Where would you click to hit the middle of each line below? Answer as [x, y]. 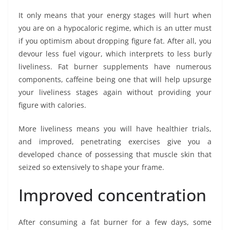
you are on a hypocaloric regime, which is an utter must [115, 28]
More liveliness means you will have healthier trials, [115, 128]
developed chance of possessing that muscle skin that [115, 154]
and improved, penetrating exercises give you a [115, 141]
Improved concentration [112, 195]
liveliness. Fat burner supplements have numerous [115, 66]
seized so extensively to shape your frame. [91, 167]
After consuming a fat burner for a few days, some [115, 222]
